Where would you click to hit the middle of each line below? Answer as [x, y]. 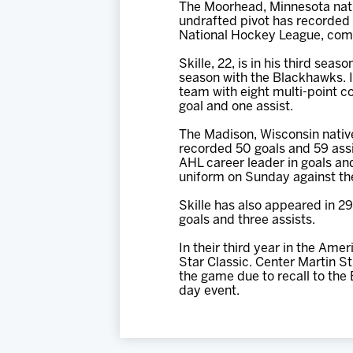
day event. [209, 291]
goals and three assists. [247, 220]
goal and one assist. [236, 107]
